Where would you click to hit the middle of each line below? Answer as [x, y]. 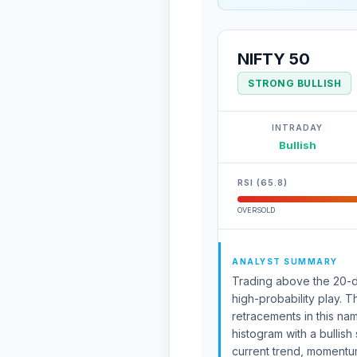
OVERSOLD [256, 210]
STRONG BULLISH [294, 83]
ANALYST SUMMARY [285, 261]
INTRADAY [297, 127]
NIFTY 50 [274, 59]
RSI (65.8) [263, 182]
